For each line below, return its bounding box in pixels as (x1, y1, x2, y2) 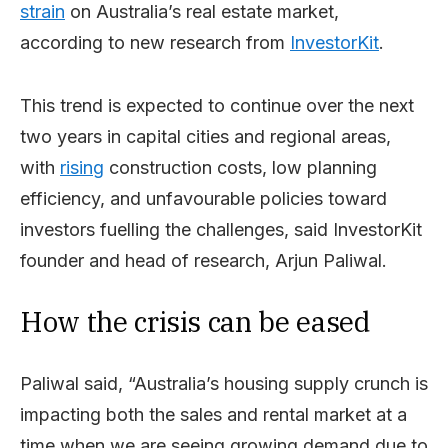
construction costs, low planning (104, 156, 377, 178)
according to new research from (20, 31, 290, 53)
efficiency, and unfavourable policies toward (20, 187, 387, 209)
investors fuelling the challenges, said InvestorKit (20, 218, 422, 240)
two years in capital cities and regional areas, (20, 125, 391, 147)
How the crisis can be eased (20, 302, 370, 340)
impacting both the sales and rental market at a (20, 403, 407, 425)
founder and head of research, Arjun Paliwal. (20, 249, 387, 271)
